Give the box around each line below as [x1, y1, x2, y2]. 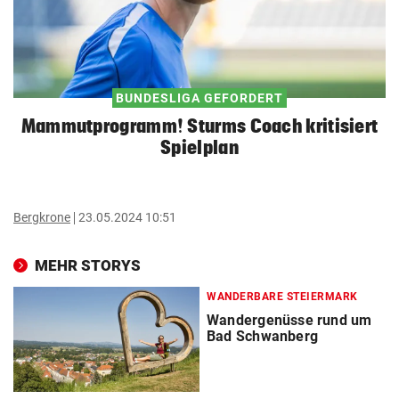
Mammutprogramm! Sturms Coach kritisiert [20, 115, 379, 136]
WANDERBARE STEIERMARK [207, 290, 358, 303]
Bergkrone [13, 210, 70, 224]
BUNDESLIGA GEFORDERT [116, 91, 283, 105]
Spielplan [160, 136, 239, 158]
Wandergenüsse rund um [207, 312, 372, 329]
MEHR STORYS [35, 256, 141, 274]
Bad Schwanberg [207, 328, 319, 345]
